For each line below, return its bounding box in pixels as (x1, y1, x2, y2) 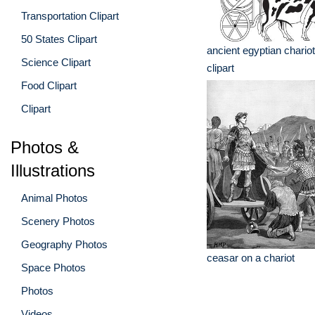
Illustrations (11, 160, 95, 180)
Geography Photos (21, 238, 108, 250)
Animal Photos (21, 191, 88, 204)
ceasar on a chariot (207, 252, 295, 264)
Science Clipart (21, 56, 91, 68)
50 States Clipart (21, 32, 97, 45)
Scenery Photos (21, 214, 95, 227)
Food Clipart (21, 79, 77, 91)
